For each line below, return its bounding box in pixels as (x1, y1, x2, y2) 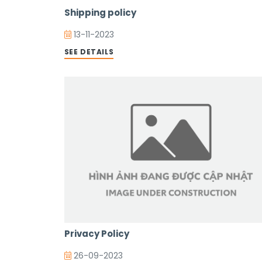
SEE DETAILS (64, 47, 114, 57)
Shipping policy (64, 6, 136, 19)
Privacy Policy (64, 227, 129, 240)
